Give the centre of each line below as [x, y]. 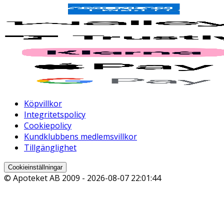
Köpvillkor [43, 103]
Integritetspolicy [55, 114]
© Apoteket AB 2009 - [45, 178]
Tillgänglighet [50, 147]
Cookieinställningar [35, 167]
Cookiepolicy [48, 125]
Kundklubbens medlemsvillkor [80, 136]
